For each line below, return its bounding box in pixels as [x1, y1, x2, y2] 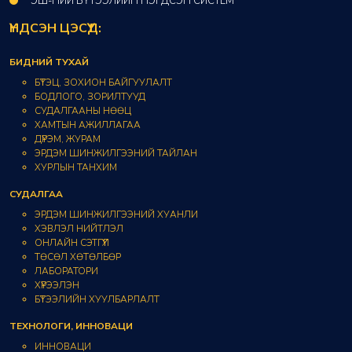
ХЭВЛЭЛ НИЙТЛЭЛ [35, 222, 123, 236]
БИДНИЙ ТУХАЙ [9, 56, 89, 69]
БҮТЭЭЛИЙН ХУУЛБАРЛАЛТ [35, 293, 159, 306]
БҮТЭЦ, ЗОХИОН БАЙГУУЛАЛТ [35, 76, 172, 90]
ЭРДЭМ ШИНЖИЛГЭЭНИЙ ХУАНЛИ [35, 208, 198, 222]
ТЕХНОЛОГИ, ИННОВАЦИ [9, 320, 133, 333]
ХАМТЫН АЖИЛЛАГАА [35, 119, 141, 132]
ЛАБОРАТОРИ [35, 265, 98, 278]
